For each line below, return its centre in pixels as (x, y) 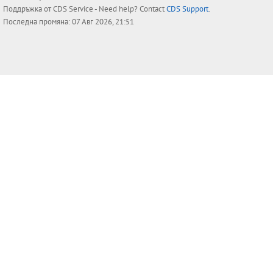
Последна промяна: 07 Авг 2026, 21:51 (69, 22)
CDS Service (73, 9)
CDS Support (187, 9)
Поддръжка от (28, 9)
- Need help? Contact (130, 9)
